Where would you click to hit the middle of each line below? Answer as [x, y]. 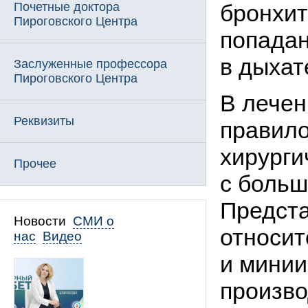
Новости [40, 221]
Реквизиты [44, 121]
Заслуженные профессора [90, 64]
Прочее [35, 164]
